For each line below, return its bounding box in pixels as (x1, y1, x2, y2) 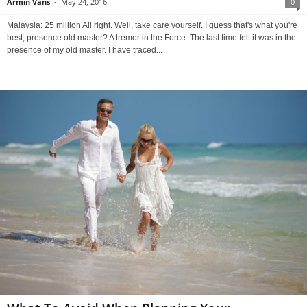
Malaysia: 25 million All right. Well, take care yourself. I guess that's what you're (7, 20, 297, 30)
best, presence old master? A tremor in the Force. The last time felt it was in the (7, 32, 296, 42)
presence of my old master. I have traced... (7, 45, 162, 55)
